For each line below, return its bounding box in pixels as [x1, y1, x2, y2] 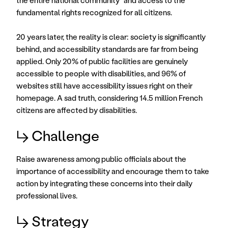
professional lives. [16, 190, 77, 201]
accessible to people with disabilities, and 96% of [16, 68, 186, 78]
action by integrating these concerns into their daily [16, 178, 192, 188]
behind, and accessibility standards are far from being [16, 44, 198, 54]
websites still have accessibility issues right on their [16, 80, 192, 91]
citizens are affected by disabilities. [16, 105, 137, 115]
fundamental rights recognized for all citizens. [16, 7, 174, 17]
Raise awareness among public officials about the [16, 154, 186, 164]
